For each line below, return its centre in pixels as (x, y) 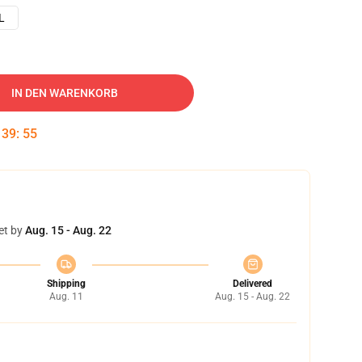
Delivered (253, 284)
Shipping (66, 284)
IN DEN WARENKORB (65, 93)
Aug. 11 (66, 297)
